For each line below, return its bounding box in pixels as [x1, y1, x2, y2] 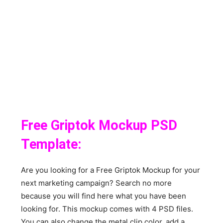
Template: [21, 136, 82, 152]
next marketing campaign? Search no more [21, 178, 172, 188]
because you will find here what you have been [21, 191, 187, 201]
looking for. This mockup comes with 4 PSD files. [21, 204, 194, 214]
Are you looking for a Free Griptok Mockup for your [21, 165, 201, 175]
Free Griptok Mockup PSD [21, 117, 178, 133]
